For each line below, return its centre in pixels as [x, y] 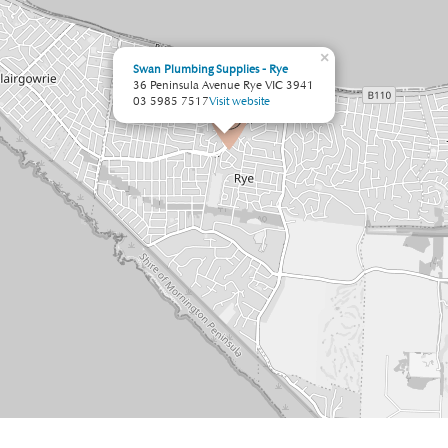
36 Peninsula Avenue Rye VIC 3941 [223, 84]
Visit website [239, 100]
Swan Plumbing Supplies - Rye [210, 68]
